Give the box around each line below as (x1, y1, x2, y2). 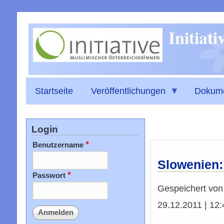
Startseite (34, 85, 73, 96)
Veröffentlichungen (90, 85, 165, 96)
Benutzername (32, 140, 83, 149)
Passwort (32, 170, 65, 179)
